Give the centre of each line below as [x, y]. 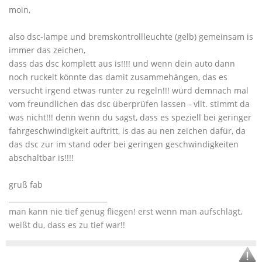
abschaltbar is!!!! [41, 158]
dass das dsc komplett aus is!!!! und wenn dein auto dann [122, 63]
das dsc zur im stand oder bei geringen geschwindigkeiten [124, 144]
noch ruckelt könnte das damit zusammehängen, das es [118, 77]
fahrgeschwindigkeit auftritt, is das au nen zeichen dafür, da [127, 131]
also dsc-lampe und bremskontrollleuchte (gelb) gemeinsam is [131, 37]
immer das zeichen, [47, 50]
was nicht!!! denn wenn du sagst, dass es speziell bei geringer [130, 117]
